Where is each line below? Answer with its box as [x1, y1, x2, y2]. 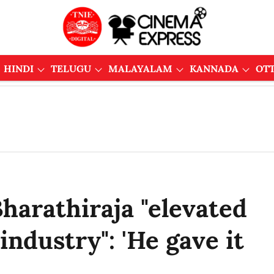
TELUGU [50, 62, 91, 75]
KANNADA [189, 62, 239, 75]
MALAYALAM [108, 62, 172, 75]
